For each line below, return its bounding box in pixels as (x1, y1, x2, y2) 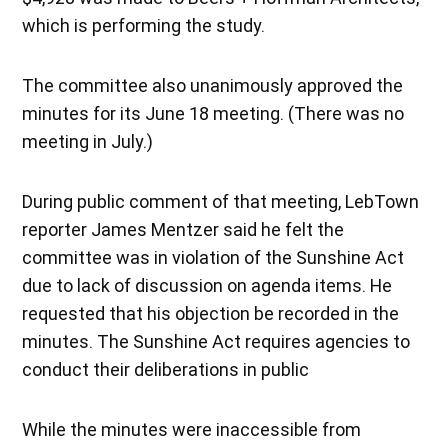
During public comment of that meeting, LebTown (22, 190, 420, 212)
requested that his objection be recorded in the (22, 302, 400, 324)
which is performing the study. (22, 14, 266, 36)
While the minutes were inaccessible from (22, 418, 362, 440)
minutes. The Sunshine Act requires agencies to (22, 330, 411, 352)
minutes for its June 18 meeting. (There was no (22, 102, 405, 124)
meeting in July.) (22, 130, 154, 152)
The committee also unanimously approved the (22, 74, 404, 96)
